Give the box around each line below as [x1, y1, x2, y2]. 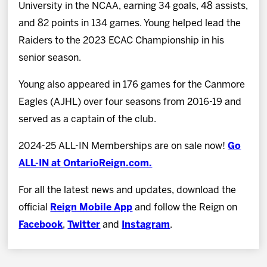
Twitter [67, 220, 101, 229]
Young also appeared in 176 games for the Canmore [18, 80, 246, 89]
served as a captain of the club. [18, 114, 157, 124]
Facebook [18, 220, 63, 229]
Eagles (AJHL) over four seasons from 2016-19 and [18, 97, 242, 107]
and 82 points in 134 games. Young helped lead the [18, 18, 241, 28]
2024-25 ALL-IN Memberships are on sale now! [18, 141, 228, 151]
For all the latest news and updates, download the [18, 185, 237, 195]
